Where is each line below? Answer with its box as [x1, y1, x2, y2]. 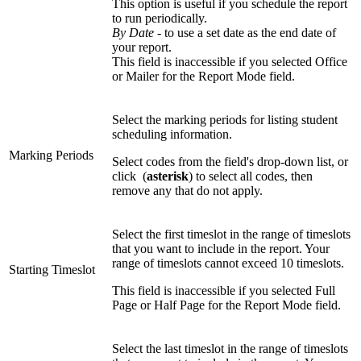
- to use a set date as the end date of [154, 26, 336, 40]
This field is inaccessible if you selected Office [112, 55, 347, 69]
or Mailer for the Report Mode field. [112, 69, 295, 84]
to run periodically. [112, 11, 207, 26]
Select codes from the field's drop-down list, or [112, 155, 348, 169]
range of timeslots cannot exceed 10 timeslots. [112, 256, 344, 271]
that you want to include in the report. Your [112, 242, 330, 256]
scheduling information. [112, 127, 232, 142]
